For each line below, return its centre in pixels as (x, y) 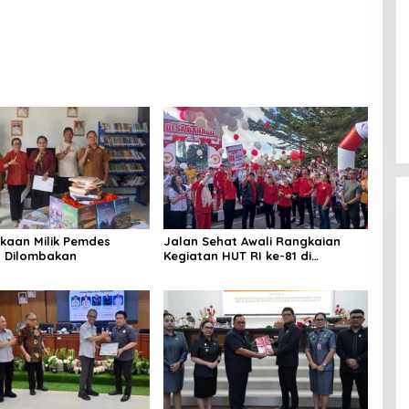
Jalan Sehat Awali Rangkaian (252, 241)
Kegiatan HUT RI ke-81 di (237, 255)
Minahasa (192, 270)
